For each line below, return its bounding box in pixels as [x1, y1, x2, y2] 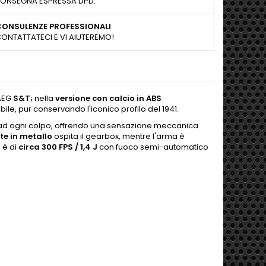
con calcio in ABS [92, 93, 161, 104]
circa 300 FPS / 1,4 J [18, 141, 97, 153]
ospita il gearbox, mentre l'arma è [52, 131, 185, 142]
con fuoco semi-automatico [97, 141, 208, 153]
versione [55, 93, 90, 104]
